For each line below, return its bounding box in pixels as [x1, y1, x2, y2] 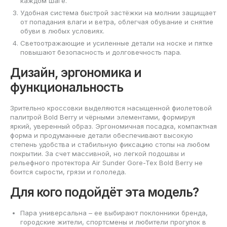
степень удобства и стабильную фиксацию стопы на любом [10, 140, 210, 148]
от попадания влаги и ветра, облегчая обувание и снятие [20, 17, 213, 26]
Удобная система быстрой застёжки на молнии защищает [20, 8, 216, 17]
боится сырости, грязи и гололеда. [10, 167, 126, 176]
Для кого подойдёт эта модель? [10, 184, 199, 200]
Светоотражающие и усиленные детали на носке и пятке [20, 39, 213, 47]
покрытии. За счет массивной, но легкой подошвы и [10, 149, 185, 158]
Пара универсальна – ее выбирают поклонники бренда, [20, 208, 208, 217]
